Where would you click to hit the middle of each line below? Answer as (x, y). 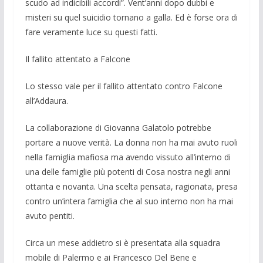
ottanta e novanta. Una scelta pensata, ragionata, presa (131, 187)
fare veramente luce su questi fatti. (91, 32)
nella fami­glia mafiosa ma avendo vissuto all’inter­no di (128, 157)
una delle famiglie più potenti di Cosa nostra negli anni (127, 172)
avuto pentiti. (50, 216)
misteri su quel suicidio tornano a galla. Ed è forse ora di (131, 18)
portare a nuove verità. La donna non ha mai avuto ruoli (131, 143)
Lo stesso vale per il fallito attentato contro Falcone (124, 86)
